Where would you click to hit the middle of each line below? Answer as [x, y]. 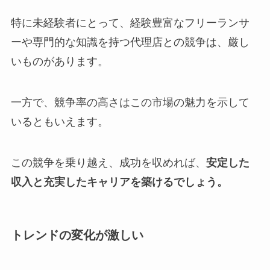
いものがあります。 [59, 62]
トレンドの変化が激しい [77, 235]
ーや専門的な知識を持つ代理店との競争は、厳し [130, 42]
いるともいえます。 [59, 122]
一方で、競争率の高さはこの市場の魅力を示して [130, 103]
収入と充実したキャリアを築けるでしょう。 [119, 182]
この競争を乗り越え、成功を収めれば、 [108, 162]
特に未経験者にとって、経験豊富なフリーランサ [130, 23]
